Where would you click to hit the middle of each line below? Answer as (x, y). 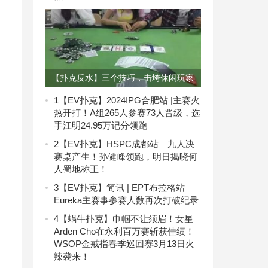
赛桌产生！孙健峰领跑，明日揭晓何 (126, 156)
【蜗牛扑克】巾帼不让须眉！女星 (126, 218)
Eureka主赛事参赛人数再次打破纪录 (126, 200)
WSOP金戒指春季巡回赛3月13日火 (124, 243)
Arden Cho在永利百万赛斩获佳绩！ (124, 231)
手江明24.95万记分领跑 (100, 125)
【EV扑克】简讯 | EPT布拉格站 (122, 187)
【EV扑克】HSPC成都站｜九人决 (127, 144)
